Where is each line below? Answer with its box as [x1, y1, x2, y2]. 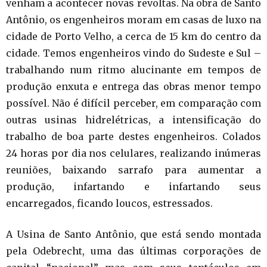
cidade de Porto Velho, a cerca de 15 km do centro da [6, 30, 261, 43]
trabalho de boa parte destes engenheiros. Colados [6, 131, 261, 143]
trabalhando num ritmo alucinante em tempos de [6, 64, 261, 76]
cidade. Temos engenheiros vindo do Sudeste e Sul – [6, 47, 261, 60]
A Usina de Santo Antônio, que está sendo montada [6, 228, 261, 241]
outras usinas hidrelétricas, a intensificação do [6, 114, 261, 126]
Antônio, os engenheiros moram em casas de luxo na [6, 14, 261, 26]
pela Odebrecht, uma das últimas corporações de [6, 245, 261, 257]
